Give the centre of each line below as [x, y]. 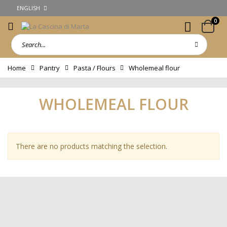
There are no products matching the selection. [91, 146]
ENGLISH [28, 8]
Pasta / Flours [94, 68]
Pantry [49, 68]
